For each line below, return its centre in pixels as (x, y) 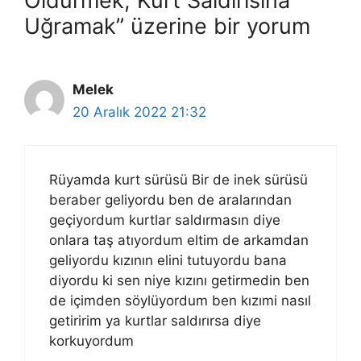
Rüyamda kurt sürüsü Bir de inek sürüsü (178, 179)
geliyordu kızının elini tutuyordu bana (168, 260)
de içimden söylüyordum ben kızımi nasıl (180, 300)
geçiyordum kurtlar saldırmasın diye (165, 220)
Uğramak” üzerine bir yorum (167, 27)
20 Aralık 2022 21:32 (139, 112)
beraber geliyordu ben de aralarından (170, 199)
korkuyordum (91, 340)
